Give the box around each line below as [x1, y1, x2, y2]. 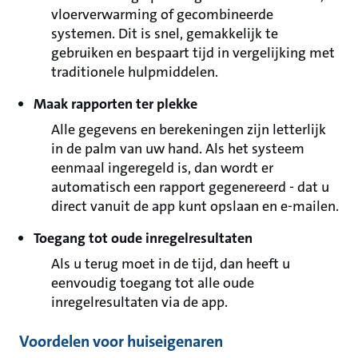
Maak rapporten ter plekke [34, 94, 197, 113]
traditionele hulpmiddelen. [51, 62, 218, 82]
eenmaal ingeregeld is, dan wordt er [51, 158, 273, 177]
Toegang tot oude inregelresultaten [34, 229, 253, 248]
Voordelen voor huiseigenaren [19, 331, 223, 352]
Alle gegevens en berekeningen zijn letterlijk [51, 120, 326, 139]
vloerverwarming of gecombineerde [51, 5, 273, 24]
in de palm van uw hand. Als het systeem [51, 139, 304, 158]
